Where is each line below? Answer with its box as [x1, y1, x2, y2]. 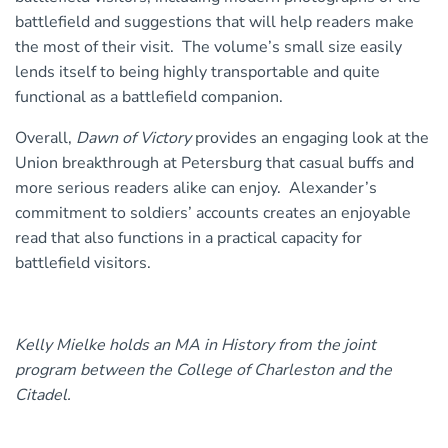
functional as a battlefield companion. [15, 86, 283, 109]
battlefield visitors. [15, 252, 151, 275]
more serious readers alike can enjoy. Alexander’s [15, 177, 377, 200]
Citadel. [15, 384, 71, 407]
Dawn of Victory [76, 127, 191, 150]
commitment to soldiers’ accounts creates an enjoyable [15, 202, 411, 225]
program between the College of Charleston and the [15, 359, 392, 382]
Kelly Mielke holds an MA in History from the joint [15, 334, 376, 357]
